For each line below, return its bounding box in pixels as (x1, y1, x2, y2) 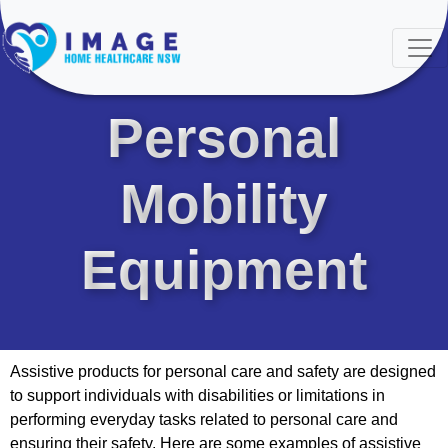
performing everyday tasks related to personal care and (10, 410, 398, 428)
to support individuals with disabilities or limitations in (10, 386, 385, 404)
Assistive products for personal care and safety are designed (10, 362, 436, 380)
